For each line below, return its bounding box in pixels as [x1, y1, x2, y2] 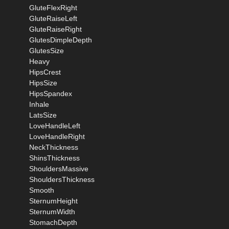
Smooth [29, 186, 54, 194]
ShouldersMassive [29, 164, 88, 173]
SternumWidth [29, 207, 75, 216]
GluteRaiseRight [29, 25, 82, 33]
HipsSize [29, 78, 57, 87]
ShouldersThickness [29, 175, 95, 184]
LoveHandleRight [29, 132, 85, 141]
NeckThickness [29, 143, 78, 151]
